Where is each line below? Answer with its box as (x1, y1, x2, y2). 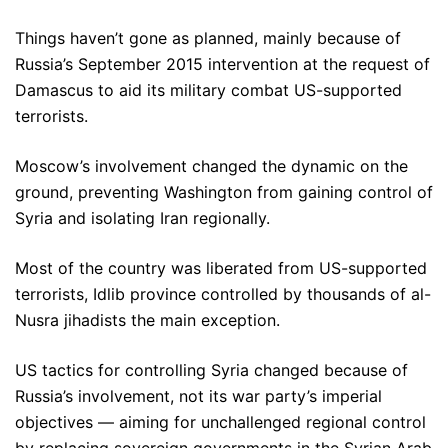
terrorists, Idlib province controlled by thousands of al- (15, 284, 431, 304)
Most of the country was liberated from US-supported (15, 258, 427, 278)
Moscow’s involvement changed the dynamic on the (15, 156, 408, 176)
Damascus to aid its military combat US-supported (15, 80, 402, 100)
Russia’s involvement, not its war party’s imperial (15, 386, 382, 406)
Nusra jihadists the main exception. (15, 310, 280, 330)
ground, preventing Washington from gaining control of (15, 182, 433, 202)
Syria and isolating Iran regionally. (15, 208, 270, 228)
